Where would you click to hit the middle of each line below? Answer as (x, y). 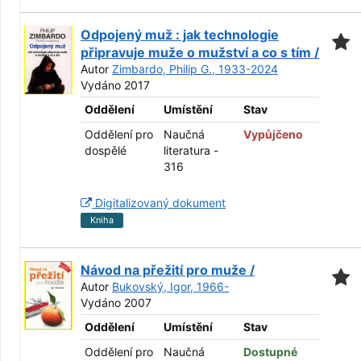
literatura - (191, 150)
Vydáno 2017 (115, 85)
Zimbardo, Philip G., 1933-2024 (195, 69)
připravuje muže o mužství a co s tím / (200, 52)
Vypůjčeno (273, 134)
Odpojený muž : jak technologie (180, 35)
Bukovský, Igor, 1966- (170, 286)
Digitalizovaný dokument (159, 203)
